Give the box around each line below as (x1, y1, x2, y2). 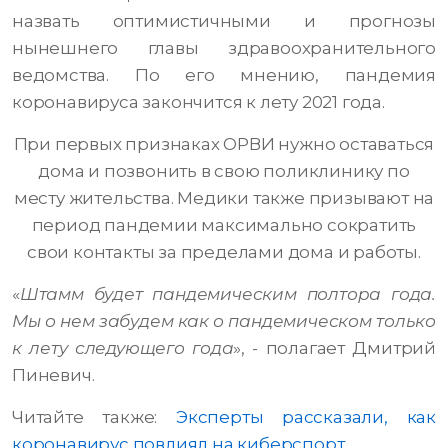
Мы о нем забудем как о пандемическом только (12, 311, 436, 332)
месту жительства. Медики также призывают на (13, 188, 435, 209)
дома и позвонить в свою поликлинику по (38, 161, 410, 182)
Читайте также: (12, 407, 176, 428)
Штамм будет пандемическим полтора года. (19, 284, 436, 305)
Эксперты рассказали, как (175, 407, 437, 428)
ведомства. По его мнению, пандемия (12, 65, 436, 86)
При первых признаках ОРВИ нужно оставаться (13, 134, 435, 155)
